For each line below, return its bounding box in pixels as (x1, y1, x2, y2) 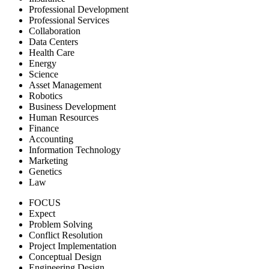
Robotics (29, 90, 62, 101)
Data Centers (29, 36, 78, 47)
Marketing (29, 155, 68, 166)
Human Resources (29, 112, 98, 122)
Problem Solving (29, 219, 92, 229)
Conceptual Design (29, 251, 101, 262)
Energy (29, 58, 56, 68)
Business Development (29, 101, 116, 112)
